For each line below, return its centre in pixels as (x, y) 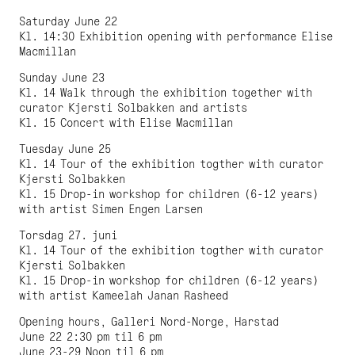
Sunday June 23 (62, 78)
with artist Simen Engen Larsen (111, 209)
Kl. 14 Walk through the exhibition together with (166, 93)
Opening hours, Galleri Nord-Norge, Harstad (149, 322)
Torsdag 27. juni (68, 235)
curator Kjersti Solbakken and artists (133, 108)
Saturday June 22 (68, 21)
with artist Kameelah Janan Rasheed (124, 296)
